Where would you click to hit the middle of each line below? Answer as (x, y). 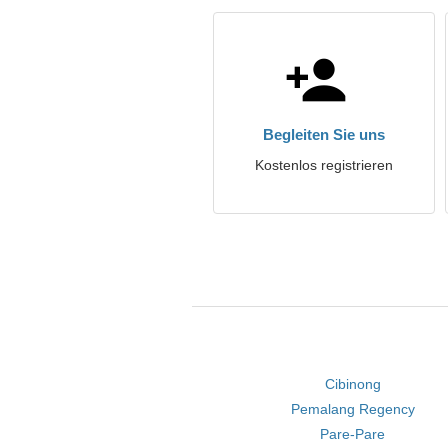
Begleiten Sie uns (324, 134)
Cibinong (352, 384)
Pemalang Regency (352, 409)
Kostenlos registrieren (324, 165)
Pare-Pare (353, 434)
